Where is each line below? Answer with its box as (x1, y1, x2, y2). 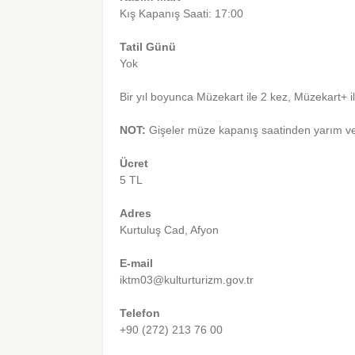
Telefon (120, 307, 161, 320)
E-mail (120, 257, 154, 270)
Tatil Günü (120, 40, 177, 54)
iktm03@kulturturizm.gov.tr (120, 273, 254, 287)
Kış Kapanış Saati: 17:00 (120, 7, 244, 21)
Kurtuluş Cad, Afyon (120, 223, 219, 237)
